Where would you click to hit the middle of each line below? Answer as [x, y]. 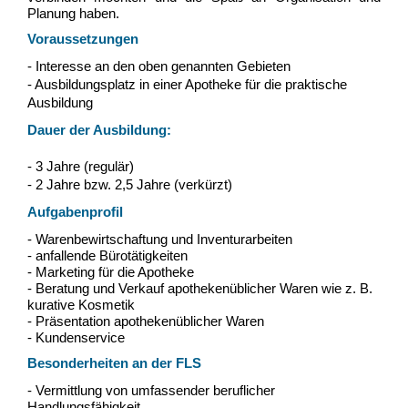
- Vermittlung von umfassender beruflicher [151, 390]
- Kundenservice [76, 337]
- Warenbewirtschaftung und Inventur [136, 239]
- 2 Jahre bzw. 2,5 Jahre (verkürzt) [130, 184]
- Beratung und [73, 288]
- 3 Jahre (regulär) [81, 166]
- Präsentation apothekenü [105, 321]
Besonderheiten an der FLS [114, 363]
